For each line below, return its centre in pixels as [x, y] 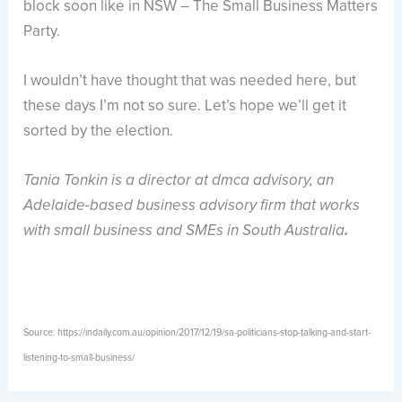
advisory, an [292, 181]
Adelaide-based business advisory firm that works [192, 206]
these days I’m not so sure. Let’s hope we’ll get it [185, 106]
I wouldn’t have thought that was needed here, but [190, 81]
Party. [42, 31]
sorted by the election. [99, 131]
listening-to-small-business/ [79, 357]
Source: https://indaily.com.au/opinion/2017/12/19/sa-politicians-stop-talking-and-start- [197, 332]
